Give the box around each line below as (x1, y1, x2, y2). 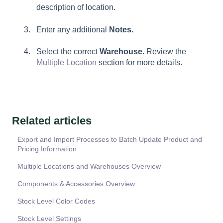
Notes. (109, 25, 133, 34)
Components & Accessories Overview (17, 179, 135, 188)
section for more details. (97, 58, 182, 67)
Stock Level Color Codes (17, 197, 96, 205)
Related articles (12, 114, 92, 127)
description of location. (36, 3, 115, 12)
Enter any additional (36, 25, 109, 34)
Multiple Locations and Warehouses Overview (17, 162, 161, 170)
